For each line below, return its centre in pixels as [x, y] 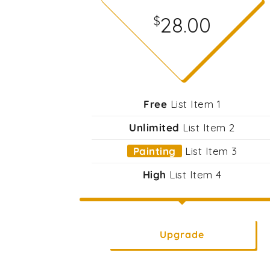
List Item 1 [194, 104]
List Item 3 [209, 151]
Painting [154, 151]
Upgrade [182, 234]
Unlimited [154, 127]
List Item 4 [194, 174]
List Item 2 [207, 127]
